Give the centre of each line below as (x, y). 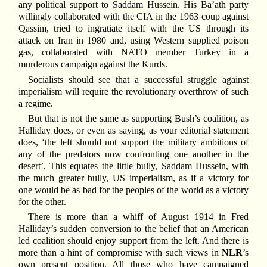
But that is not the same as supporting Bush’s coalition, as (138, 118)
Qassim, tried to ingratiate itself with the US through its (133, 29)
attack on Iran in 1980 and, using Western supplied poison (133, 41)
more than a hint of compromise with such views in (120, 253)
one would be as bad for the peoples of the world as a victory (133, 190)
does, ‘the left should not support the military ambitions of (133, 142)
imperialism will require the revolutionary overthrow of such (133, 91)
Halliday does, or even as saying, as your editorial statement (133, 130)
